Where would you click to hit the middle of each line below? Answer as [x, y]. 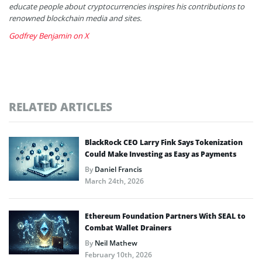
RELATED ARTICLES [61, 106]
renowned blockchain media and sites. [75, 18]
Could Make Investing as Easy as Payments [161, 154]
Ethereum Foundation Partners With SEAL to [165, 216]
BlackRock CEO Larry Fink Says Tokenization [164, 142]
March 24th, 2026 [114, 181]
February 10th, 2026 [118, 254]
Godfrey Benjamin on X [49, 35]
